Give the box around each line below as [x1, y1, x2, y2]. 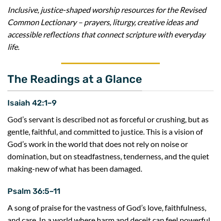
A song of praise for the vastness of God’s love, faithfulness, [7, 202, 206, 212]
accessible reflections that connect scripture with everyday [7, 29, 205, 39]
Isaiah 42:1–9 [7, 98, 57, 108]
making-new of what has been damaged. [7, 164, 142, 173]
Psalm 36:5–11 [7, 186, 60, 196]
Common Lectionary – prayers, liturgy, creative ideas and [7, 17, 198, 27]
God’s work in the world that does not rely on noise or [7, 139, 188, 148]
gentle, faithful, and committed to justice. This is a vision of [7, 127, 203, 136]
